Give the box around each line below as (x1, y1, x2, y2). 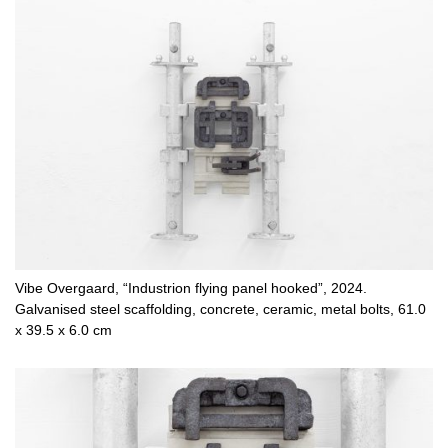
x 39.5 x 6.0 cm (15, 322, 112, 338)
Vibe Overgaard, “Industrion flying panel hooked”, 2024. (15, 280, 367, 296)
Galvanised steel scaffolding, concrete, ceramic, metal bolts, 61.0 (15, 301, 426, 317)
